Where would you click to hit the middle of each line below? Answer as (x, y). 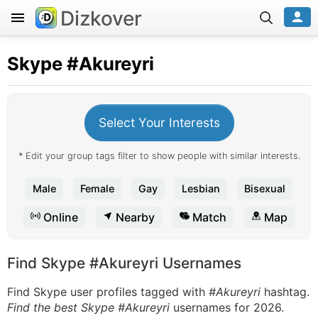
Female (97, 188)
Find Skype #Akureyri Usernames (124, 263)
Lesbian (201, 188)
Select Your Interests (159, 122)
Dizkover (101, 18)
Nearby (134, 217)
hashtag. (285, 292)
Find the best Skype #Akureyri (88, 307)
